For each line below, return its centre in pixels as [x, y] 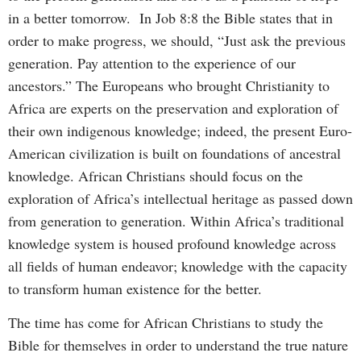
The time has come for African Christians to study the [166, 323]
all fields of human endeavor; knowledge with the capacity [178, 266]
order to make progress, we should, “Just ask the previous [177, 40]
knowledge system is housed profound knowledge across [172, 243]
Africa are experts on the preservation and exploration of [173, 108]
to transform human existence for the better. [142, 288]
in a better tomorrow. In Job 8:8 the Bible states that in [170, 17]
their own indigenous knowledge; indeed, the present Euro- [180, 130]
